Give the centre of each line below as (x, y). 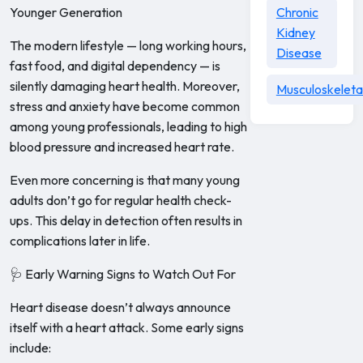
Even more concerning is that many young (125, 180)
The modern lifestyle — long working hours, (128, 45)
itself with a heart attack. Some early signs (127, 327)
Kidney (295, 32)
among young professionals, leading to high (128, 126)
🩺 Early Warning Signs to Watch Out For (123, 274)
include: (30, 348)
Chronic (297, 12)
